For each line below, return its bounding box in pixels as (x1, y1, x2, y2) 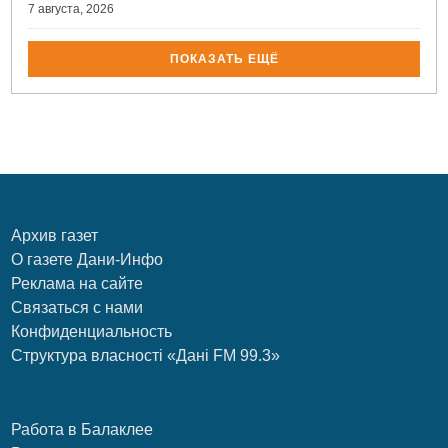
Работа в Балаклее (11, 420, 154, 438)
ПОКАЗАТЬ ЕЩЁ (169, 51, 279, 66)
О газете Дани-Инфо (11, 250, 164, 268)
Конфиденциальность (11, 322, 173, 340)
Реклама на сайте (11, 274, 144, 292)
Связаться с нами (11, 298, 144, 316)
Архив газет (11, 226, 99, 244)
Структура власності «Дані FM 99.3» (11, 346, 281, 364)
